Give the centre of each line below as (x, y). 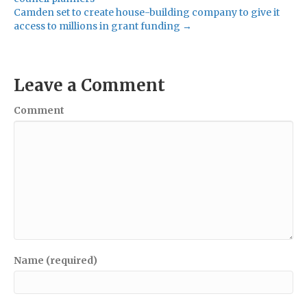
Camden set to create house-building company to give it (147, 12)
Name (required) (56, 260)
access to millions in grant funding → (103, 26)
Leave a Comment (89, 85)
